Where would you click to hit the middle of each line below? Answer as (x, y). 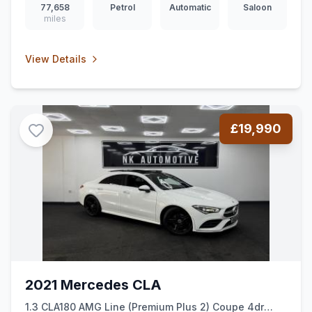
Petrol (122, 7)
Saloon (257, 7)
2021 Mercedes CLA (93, 285)
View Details (56, 59)
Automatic (190, 7)
